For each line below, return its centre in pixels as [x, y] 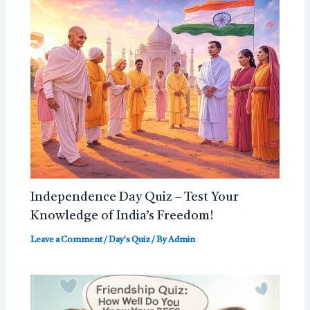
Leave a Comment [67, 240]
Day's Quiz [130, 240]
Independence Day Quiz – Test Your [135, 198]
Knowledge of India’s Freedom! [122, 216]
